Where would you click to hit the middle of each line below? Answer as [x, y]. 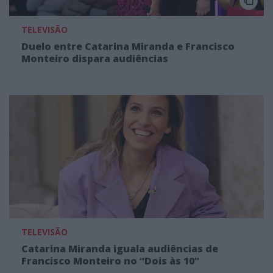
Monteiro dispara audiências [95, 58]
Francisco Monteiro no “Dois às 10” [110, 261]
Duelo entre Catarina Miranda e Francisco [128, 46]
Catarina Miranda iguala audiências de [120, 248]
